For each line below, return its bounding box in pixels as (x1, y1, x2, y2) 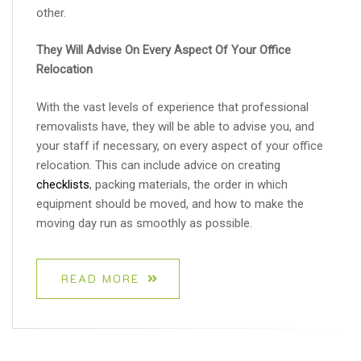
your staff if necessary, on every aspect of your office (36, 138, 323, 153)
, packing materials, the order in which (89, 176, 288, 192)
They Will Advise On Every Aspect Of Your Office (36, 43, 291, 58)
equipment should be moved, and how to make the (36, 196, 304, 211)
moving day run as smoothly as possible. (36, 215, 252, 230)
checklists (36, 176, 89, 192)
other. (36, 6, 66, 21)
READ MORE (61, 271, 139, 287)
